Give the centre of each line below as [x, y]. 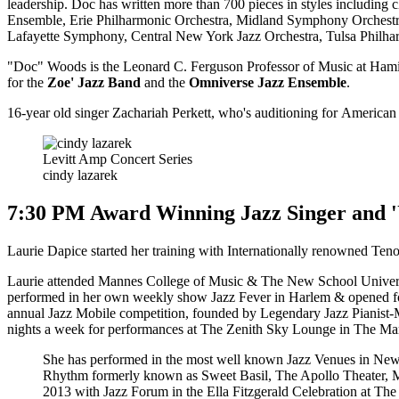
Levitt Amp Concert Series [118, 159]
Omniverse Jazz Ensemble [268, 83]
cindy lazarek [80, 175]
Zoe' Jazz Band [92, 83]
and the [165, 83]
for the [25, 83]
